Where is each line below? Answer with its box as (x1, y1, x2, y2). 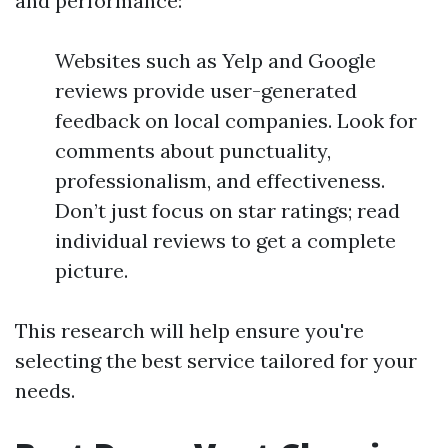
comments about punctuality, (55, 137, 331, 163)
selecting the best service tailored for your (15, 347, 417, 373)
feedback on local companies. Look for (55, 107, 417, 133)
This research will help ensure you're (15, 317, 364, 343)
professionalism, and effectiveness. (55, 167, 385, 193)
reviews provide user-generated (55, 77, 357, 103)
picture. (55, 257, 128, 283)
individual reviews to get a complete (55, 227, 396, 253)
